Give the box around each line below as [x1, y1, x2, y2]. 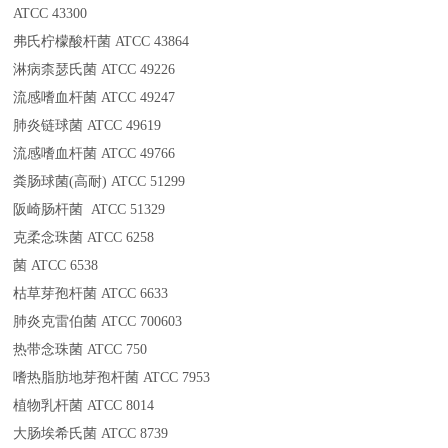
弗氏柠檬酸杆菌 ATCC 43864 [13, 34, 190, 50]
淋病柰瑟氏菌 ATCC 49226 [13, 62, 176, 78]
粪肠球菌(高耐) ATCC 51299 [13, 174, 186, 190]
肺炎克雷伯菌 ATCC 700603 [13, 314, 183, 330]
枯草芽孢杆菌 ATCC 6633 [13, 286, 169, 302]
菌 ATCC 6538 [13, 258, 99, 274]
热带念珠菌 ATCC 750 [13, 342, 148, 358]
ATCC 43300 [13, 6, 88, 22]
